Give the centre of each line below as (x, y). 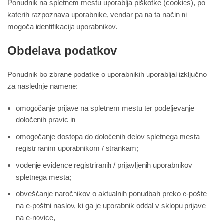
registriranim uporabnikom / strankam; (77, 148)
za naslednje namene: (43, 86)
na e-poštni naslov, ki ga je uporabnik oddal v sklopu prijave (111, 206)
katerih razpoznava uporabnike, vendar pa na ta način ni (97, 15)
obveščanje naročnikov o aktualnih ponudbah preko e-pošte (111, 194)
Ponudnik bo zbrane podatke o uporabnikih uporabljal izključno (107, 74)
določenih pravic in (46, 120)
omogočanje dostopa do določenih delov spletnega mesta (108, 137)
